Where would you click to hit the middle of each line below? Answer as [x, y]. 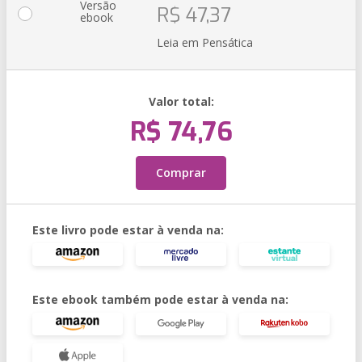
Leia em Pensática [205, 42]
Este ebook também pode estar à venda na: [160, 299]
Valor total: [181, 101]
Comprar [181, 173]
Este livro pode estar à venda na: [128, 230]
